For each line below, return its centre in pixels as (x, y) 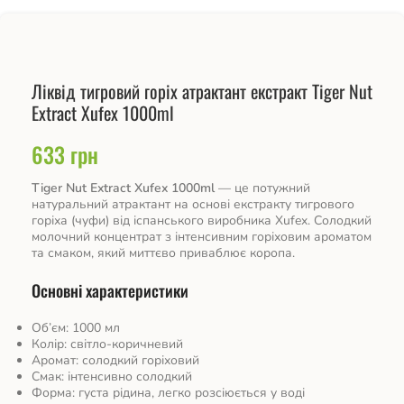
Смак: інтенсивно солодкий (112, 376)
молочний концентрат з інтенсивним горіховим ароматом (202, 236)
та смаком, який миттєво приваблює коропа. (163, 252)
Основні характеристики (110, 290)
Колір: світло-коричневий (107, 344)
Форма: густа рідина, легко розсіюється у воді (168, 392)
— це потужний (262, 188)
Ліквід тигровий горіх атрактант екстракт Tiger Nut (202, 91)
